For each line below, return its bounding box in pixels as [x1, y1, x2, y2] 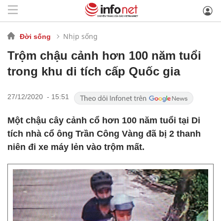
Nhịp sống [63, 31, 98, 41]
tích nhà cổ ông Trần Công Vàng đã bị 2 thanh [7, 129, 201, 139]
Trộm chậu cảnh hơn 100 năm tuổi [7, 49, 201, 62]
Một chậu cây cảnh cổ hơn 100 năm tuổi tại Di [7, 115, 200, 125]
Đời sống [20, 32, 51, 40]
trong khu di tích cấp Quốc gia [7, 65, 180, 78]
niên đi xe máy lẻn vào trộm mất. [7, 142, 145, 152]
